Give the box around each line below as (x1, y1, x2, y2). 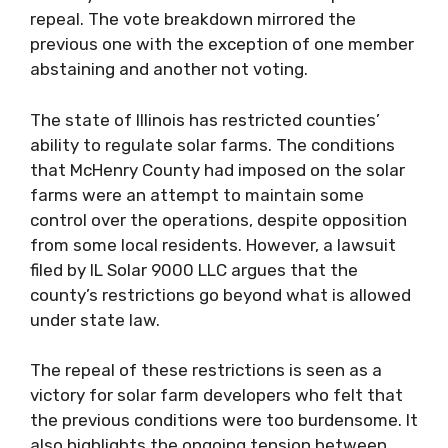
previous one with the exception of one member (30, 34, 414, 54)
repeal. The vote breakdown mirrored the (30, 9, 356, 29)
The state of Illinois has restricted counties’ (30, 109, 380, 130)
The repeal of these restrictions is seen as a (30, 360, 382, 380)
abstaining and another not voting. (30, 59, 308, 79)
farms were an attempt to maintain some (30, 184, 364, 205)
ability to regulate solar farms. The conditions (30, 134, 395, 155)
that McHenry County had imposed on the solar (30, 159, 405, 180)
